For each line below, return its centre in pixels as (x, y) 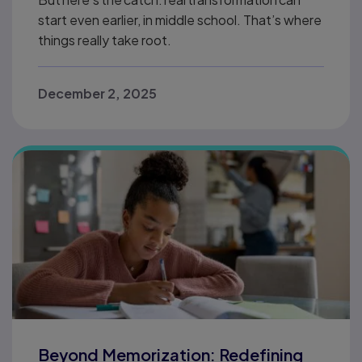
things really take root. (105, 40)
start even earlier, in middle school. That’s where (180, 20)
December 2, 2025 (97, 93)
